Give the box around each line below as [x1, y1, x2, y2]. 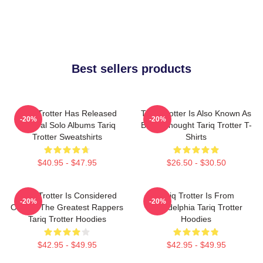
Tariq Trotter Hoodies [28, 214, 106, 224]
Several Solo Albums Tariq [18, 120, 116, 130]
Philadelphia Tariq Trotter [150, 203, 242, 212]
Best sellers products [72, 62, 191, 75]
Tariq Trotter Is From [158, 191, 234, 200]
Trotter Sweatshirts [32, 132, 102, 141]
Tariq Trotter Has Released [17, 109, 117, 118]
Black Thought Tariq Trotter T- [140, 120, 252, 130]
